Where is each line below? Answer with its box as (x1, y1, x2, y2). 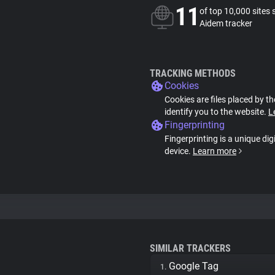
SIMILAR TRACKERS (150, 242, 231, 254)
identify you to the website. (165, 107, 268, 117)
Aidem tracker (199, 18, 252, 28)
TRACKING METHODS (150, 68, 236, 79)
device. (165, 146, 193, 156)
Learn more (193, 146, 236, 156)
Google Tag (169, 260, 219, 272)
